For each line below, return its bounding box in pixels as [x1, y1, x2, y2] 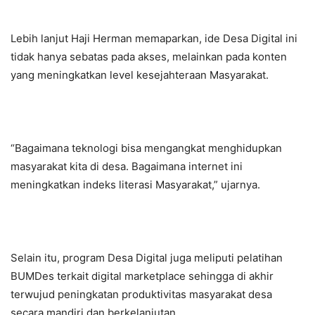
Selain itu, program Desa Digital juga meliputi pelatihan [11, 251, 283, 265]
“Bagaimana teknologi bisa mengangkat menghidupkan [11, 141, 282, 155]
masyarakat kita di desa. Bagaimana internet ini [11, 160, 243, 174]
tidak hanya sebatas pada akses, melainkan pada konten [11, 50, 287, 64]
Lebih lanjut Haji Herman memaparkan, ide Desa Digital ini [11, 32, 297, 46]
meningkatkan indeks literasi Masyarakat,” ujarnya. [11, 178, 260, 192]
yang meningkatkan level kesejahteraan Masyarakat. [11, 68, 269, 82]
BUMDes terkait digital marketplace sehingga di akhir [11, 269, 274, 283]
